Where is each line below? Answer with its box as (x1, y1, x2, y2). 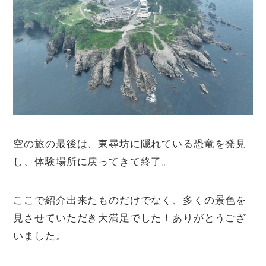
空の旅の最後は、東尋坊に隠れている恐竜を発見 (13, 138, 247, 150)
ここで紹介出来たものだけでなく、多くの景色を (13, 195, 247, 207)
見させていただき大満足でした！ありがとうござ (13, 213, 247, 224)
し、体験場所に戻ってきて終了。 (13, 156, 173, 168)
